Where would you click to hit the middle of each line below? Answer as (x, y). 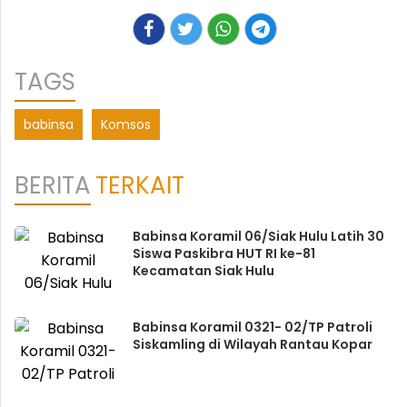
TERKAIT (140, 185)
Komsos (126, 124)
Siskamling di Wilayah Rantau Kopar (252, 344)
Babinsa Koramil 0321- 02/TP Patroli (252, 327)
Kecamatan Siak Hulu (203, 271)
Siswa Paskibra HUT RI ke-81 (223, 253)
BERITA (53, 185)
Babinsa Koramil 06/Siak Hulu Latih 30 (258, 236)
